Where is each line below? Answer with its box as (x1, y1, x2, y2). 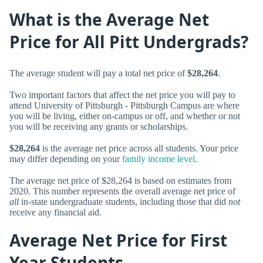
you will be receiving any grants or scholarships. (9, 121, 188, 131)
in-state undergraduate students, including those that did (19, 197, 228, 207)
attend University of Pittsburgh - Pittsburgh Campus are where (9, 100, 240, 110)
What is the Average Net (9, 8, 209, 31)
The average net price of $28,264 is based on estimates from (9, 176, 231, 186)
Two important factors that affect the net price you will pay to (9, 89, 235, 100)
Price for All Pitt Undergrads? (9, 31, 248, 53)
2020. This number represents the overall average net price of (9, 186, 235, 197)
